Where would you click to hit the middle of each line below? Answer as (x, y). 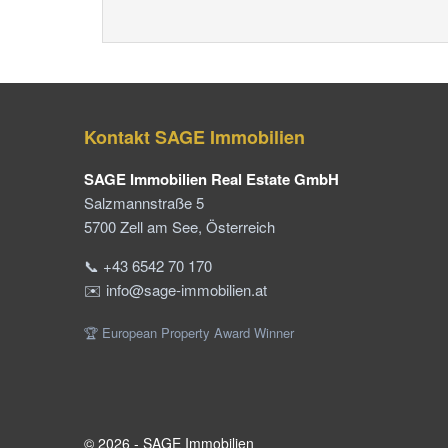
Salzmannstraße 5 (143, 202)
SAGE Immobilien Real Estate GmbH (211, 178)
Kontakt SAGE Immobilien (194, 136)
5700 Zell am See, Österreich (179, 226)
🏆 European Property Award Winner (188, 332)
